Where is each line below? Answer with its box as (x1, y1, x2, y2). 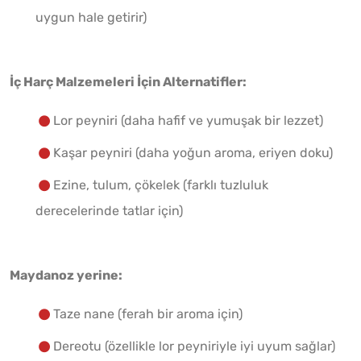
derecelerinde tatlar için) (35, 203, 183, 219)
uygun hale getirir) (35, 10, 147, 26)
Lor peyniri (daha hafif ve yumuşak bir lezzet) (53, 113, 323, 129)
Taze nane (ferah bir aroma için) (53, 306, 243, 322)
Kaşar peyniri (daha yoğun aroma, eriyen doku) (53, 145, 333, 161)
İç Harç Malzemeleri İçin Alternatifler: (10, 74, 247, 90)
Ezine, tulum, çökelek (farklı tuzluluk (53, 177, 268, 193)
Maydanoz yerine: (10, 268, 122, 284)
